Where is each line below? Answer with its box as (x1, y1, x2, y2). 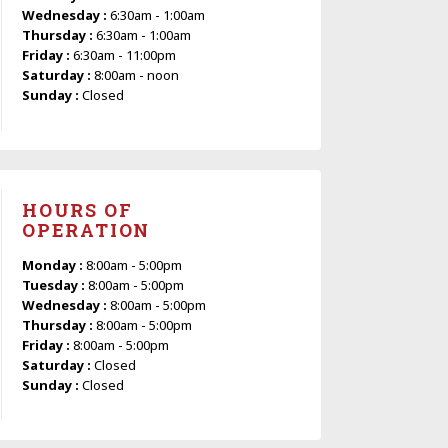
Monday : (22, 255, 86, 274)
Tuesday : (22, 275, 88, 294)
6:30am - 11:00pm (73, 45, 176, 64)
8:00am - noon (94, 65, 179, 84)
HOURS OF (22, 197, 133, 222)
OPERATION (22, 217, 151, 242)
